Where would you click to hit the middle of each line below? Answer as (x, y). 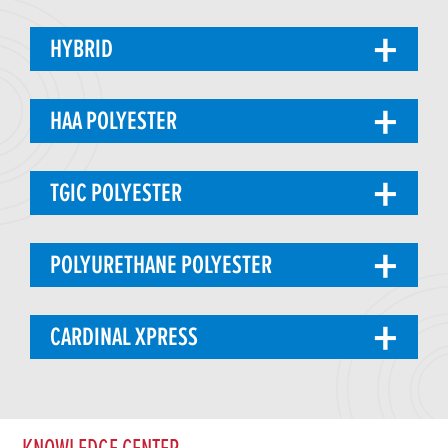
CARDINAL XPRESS (123, 336)
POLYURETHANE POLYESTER (160, 264)
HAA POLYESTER (113, 120)
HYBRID (81, 48)
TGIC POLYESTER (115, 192)
